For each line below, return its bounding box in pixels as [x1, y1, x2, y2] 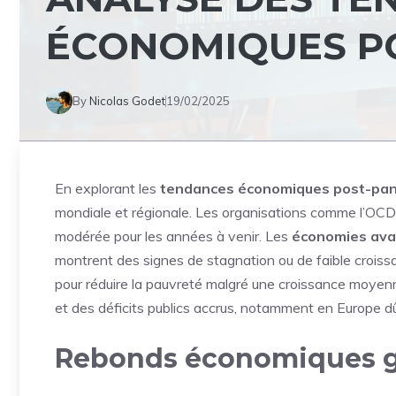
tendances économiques [160, 179, 333, 197]
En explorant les [55, 179, 160, 197]
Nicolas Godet [89, 93, 165, 108]
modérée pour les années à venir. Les [55, 227, 292, 245]
